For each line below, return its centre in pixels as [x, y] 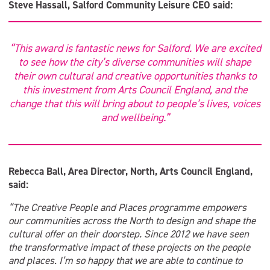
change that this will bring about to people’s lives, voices [135, 104]
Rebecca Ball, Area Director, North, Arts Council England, [130, 171]
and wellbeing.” [135, 118]
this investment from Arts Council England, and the [135, 90]
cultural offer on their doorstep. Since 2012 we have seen [129, 234]
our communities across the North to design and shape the [132, 221]
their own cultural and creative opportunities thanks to [135, 76]
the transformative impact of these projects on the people [129, 247]
